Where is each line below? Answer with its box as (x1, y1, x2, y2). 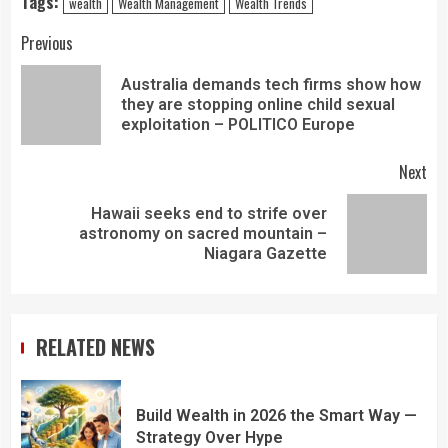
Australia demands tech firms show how (121, 74, 421, 94)
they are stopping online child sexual (121, 94, 395, 114)
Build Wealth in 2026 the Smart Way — (136, 406, 417, 426)
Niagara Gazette (204, 243, 327, 263)
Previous (21, 30, 73, 55)
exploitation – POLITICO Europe (121, 114, 355, 134)
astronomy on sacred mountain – (79, 223, 327, 243)
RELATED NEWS (36, 331, 155, 362)
